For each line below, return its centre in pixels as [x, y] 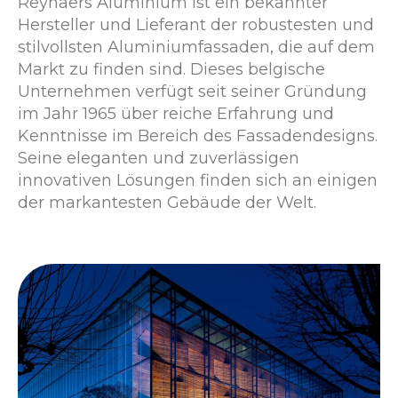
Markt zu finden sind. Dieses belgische [171, 69]
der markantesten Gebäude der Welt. [167, 203]
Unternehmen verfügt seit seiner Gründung [192, 92]
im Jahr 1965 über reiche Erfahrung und [176, 114]
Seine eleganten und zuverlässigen [159, 158]
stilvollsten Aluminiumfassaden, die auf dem [196, 47]
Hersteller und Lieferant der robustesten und [196, 25]
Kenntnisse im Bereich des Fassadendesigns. [198, 136]
